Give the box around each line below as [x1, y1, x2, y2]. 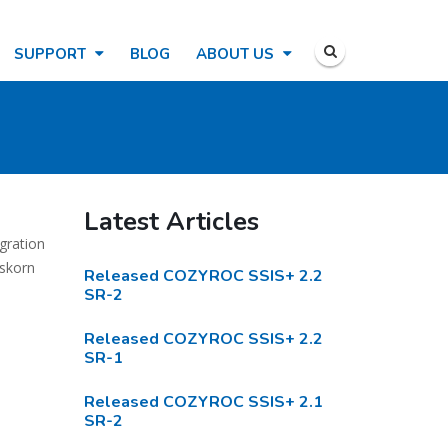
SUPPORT [14, 44, 90, 64]
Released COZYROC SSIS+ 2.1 [83, 391, 323, 413]
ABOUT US [196, 44, 278, 64]
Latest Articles [83, 205, 259, 239]
